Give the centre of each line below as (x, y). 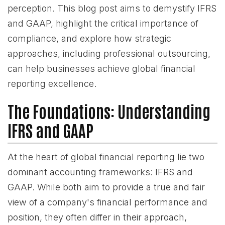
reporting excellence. (52, 84)
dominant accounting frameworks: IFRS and (100, 172)
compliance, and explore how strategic (89, 38)
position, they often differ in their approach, (97, 217)
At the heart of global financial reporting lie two (106, 157)
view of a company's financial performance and (107, 202)
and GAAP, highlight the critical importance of (103, 23)
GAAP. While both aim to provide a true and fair (106, 187)
